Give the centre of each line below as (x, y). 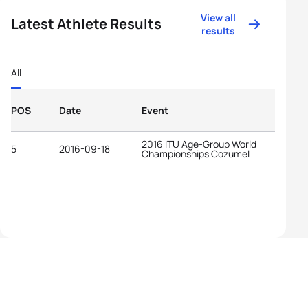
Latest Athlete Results (86, 24)
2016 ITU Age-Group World (199, 144)
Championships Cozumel (196, 153)
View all (219, 18)
